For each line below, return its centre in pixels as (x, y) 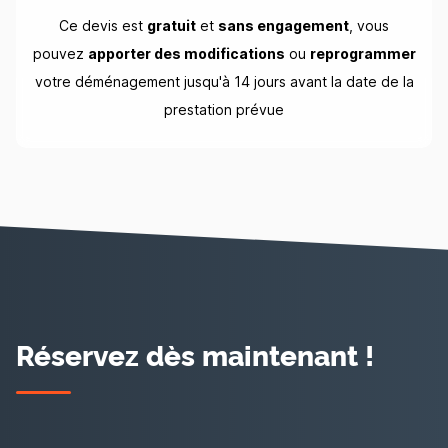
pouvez (60, 53)
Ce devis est (103, 25)
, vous (369, 25)
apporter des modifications (186, 53)
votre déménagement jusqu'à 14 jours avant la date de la (224, 81)
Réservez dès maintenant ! (195, 354)
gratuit (171, 25)
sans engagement (283, 25)
